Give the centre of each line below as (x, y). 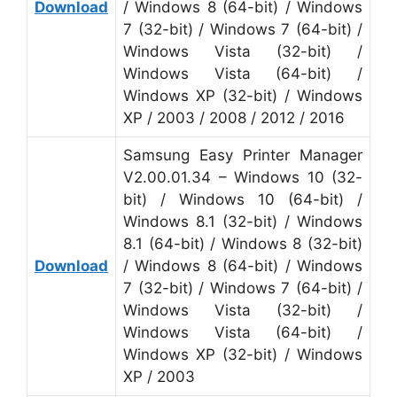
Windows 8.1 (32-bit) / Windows (243, 221)
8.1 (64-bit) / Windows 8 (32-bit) (243, 243)
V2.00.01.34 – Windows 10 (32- (243, 177)
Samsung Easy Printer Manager (243, 155)
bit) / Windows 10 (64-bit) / (243, 199)
